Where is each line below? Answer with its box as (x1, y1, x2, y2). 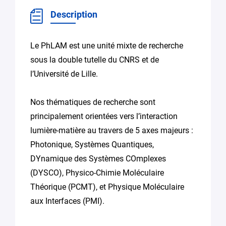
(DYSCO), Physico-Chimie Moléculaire (30, 168, 164, 178)
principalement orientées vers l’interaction (30, 111, 178, 121)
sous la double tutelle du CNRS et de (30, 55, 159, 65)
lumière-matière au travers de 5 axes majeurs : (30, 126, 193, 135)
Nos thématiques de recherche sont (30, 97, 155, 107)
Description (50, 9, 97, 20)
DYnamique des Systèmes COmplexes (30, 154, 166, 163)
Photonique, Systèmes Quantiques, (30, 140, 154, 149)
